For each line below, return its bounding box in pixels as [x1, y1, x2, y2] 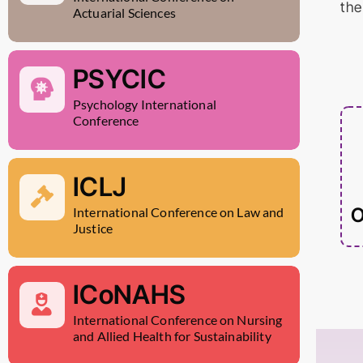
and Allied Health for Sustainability [73, 328, 271, 344]
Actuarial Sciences [73, 5, 176, 21]
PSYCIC [73, 63, 166, 96]
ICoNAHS [73, 279, 186, 311]
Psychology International [73, 96, 216, 113]
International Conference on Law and [73, 204, 284, 220]
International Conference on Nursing [73, 312, 283, 328]
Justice [73, 220, 113, 237]
